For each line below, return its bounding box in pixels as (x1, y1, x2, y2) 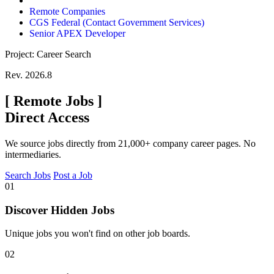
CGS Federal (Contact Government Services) (29, 17, 204, 28)
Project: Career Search (5, 49, 91, 60)
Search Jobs (5, 169, 51, 180)
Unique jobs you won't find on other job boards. (5, 228, 190, 239)
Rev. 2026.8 (5, 70, 52, 81)
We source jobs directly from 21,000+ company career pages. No (5, 138, 256, 149)
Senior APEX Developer (29, 28, 125, 39)
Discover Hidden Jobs (5, 203, 114, 217)
